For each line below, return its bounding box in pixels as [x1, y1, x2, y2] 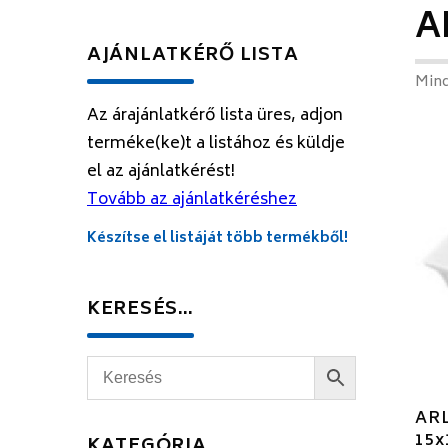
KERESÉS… [87, 294, 194, 326]
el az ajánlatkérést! [87, 158, 235, 186]
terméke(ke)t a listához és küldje [87, 130, 345, 158]
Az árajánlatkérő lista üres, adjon [87, 102, 343, 130]
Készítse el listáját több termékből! [87, 226, 348, 251]
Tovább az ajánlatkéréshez [87, 186, 297, 214]
